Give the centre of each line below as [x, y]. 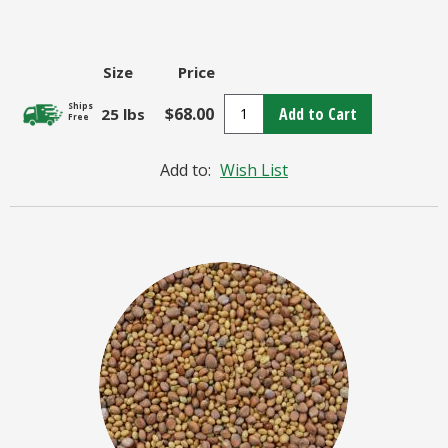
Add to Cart [318, 113]
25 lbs [123, 113]
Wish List [254, 169]
